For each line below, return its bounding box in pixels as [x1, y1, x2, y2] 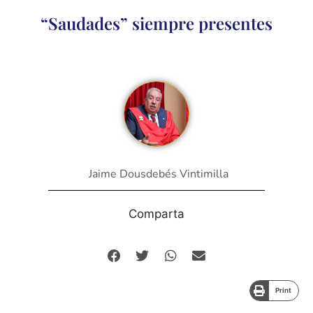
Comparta [129, 207, 184, 221]
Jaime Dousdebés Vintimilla [89, 166, 228, 182]
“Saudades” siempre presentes [41, 11, 272, 34]
